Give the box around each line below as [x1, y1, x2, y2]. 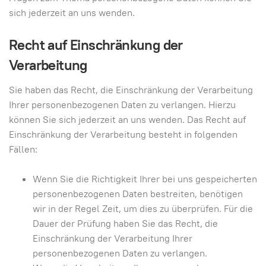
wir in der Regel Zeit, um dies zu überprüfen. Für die [33, 202, 253, 215]
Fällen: [9, 143, 37, 156]
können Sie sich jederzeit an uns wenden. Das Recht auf [9, 113, 246, 126]
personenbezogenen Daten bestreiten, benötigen [33, 188, 243, 200]
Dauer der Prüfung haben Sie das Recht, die [33, 217, 218, 230]
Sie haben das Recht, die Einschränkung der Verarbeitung [9, 84, 253, 96]
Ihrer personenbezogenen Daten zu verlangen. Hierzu [9, 99, 236, 111]
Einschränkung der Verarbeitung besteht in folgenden [9, 128, 237, 141]
